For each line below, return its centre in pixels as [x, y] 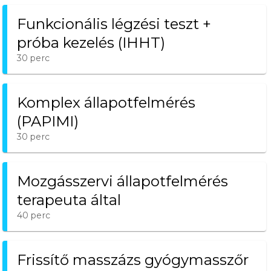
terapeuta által [69, 200]
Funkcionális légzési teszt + [114, 24]
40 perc [34, 215]
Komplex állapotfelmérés [106, 103]
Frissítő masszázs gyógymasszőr [133, 260]
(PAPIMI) [48, 121]
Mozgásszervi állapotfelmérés [122, 181]
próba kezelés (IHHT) [91, 43]
